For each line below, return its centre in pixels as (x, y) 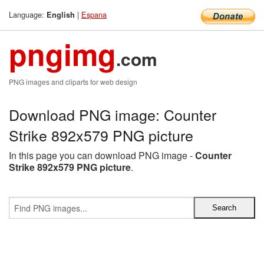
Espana (94, 14)
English (61, 15)
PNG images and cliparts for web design (73, 82)
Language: (28, 14)
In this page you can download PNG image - (102, 155)
